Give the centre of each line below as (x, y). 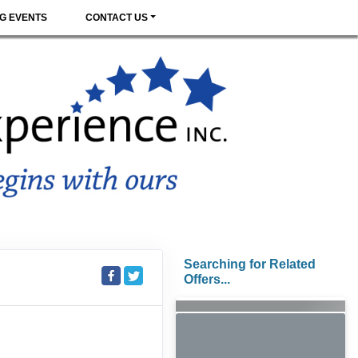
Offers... (207, 279)
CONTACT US (117, 18)
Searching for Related (250, 264)
